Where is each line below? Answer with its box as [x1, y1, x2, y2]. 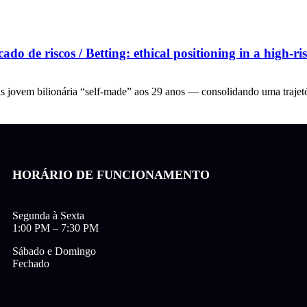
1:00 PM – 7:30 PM [12, 222, 99, 234]
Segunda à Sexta [12, 210, 85, 222]
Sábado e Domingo [12, 245, 97, 258]
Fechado [12, 258, 50, 270]
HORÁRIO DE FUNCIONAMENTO [12, 168, 210, 182]
